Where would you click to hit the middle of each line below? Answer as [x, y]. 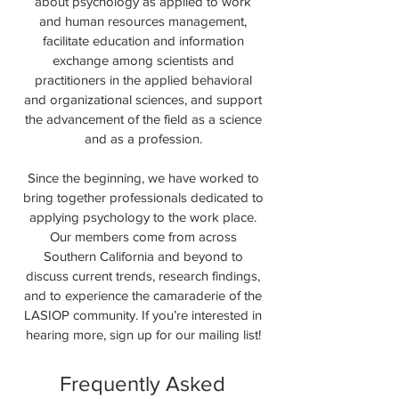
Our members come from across [143, 236]
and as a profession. [143, 138]
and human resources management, [143, 21]
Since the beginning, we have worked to [143, 178]
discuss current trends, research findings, [143, 276]
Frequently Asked [142, 383]
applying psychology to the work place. [143, 217]
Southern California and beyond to [143, 256]
